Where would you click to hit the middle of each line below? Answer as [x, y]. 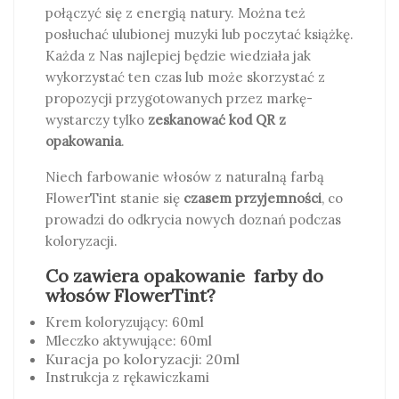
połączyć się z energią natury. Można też [175, 13]
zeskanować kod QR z [217, 120]
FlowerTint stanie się [114, 198]
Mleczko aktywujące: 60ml [129, 341]
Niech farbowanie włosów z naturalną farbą [185, 177]
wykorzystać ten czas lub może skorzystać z [185, 77]
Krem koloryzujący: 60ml [125, 322]
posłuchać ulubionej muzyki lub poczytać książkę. [199, 34]
